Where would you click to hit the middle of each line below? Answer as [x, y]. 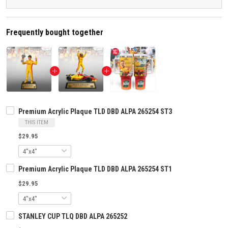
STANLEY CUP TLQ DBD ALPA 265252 [73, 217]
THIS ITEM [37, 123]
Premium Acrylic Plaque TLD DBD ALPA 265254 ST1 [95, 169]
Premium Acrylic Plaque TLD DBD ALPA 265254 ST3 [95, 112]
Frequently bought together [55, 33]
